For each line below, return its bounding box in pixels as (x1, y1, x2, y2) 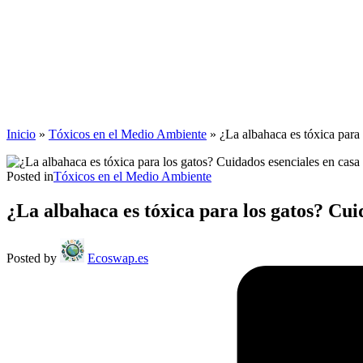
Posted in (6, 169, 53, 183)
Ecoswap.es (88, 250, 148, 265)
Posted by (6, 250, 57, 265)
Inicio (6, 127, 36, 141)
